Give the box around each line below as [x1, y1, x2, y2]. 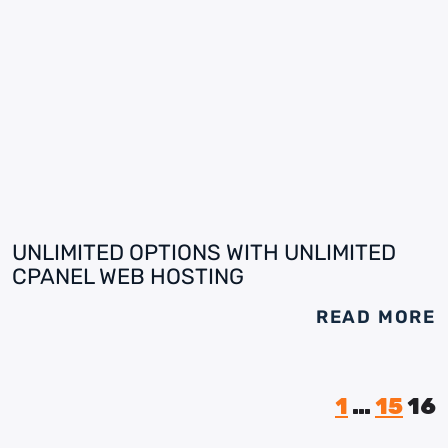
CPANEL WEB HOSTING [12, 263, 244, 290]
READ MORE [315, 306, 436, 328]
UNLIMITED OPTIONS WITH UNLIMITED [12, 239, 396, 266]
